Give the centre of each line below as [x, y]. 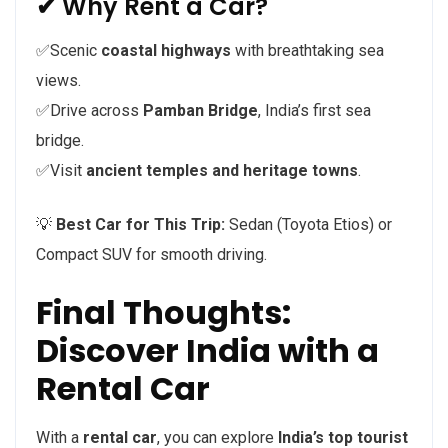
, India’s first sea [314, 111]
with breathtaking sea [307, 51]
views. [58, 81]
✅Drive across [89, 111]
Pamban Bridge [200, 111]
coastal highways [166, 51]
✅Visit [61, 171]
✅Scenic [68, 51]
